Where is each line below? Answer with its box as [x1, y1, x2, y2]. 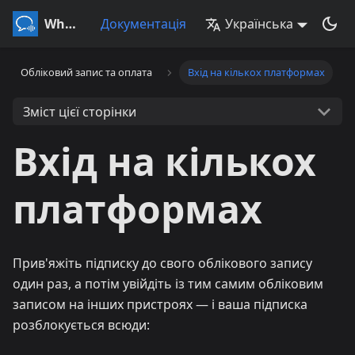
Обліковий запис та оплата [21, 65, 153, 80]
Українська [225, 15, 294, 32]
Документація [101, 15, 187, 32]
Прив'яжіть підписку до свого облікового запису [13, 254, 312, 272]
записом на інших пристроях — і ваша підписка [13, 296, 307, 313]
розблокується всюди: [13, 316, 150, 334]
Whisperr [65, 15, 76, 32]
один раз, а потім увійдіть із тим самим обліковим [13, 275, 323, 292]
